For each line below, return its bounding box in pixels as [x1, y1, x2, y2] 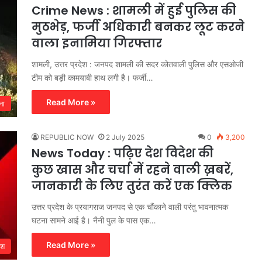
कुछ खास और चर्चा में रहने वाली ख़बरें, [32, 161, 233, 178]
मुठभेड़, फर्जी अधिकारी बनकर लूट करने [32, 19, 244, 36]
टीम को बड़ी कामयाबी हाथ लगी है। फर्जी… [32, 73, 153, 83]
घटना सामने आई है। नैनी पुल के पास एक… [32, 215, 156, 226]
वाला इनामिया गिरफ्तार [32, 35, 162, 52]
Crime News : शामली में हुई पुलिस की [32, 2, 236, 19]
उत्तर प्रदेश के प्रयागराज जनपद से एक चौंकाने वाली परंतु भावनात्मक [32, 202, 228, 212]
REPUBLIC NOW [40, 133, 94, 142]
